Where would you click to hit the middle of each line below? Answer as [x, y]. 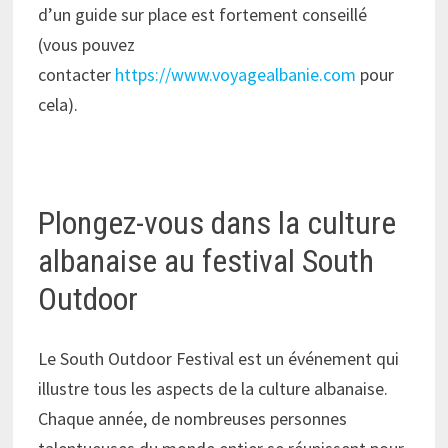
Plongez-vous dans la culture [217, 222]
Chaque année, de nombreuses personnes [193, 419]
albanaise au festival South [206, 260]
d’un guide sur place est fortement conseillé [203, 14]
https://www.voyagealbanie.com [236, 74]
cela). [58, 104]
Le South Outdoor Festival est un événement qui [219, 359]
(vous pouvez [87, 44]
